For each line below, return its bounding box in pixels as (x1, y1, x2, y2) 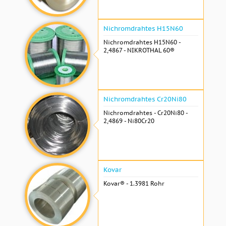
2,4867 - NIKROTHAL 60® (103, 46, 175, 54)
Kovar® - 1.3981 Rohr (103, 179, 164, 187)
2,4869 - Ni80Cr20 (103, 117, 154, 125)
